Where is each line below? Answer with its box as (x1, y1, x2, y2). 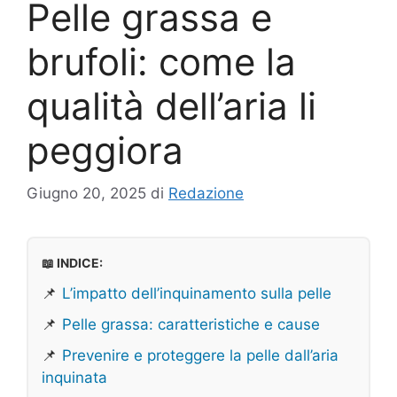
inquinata (42, 369, 107, 387)
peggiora (27, 127, 183, 173)
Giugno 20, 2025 (27, 184, 146, 203)
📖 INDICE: (42, 255, 103, 271)
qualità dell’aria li (27, 82, 316, 128)
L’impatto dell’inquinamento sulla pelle (62, 284, 331, 303)
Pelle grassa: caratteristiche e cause (62, 315, 320, 334)
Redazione (168, 184, 244, 203)
